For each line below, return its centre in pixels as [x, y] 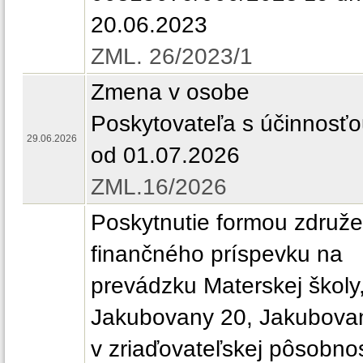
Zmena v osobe [170, 92]
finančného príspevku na [217, 254]
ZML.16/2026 [159, 186]
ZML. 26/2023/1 [172, 56]
